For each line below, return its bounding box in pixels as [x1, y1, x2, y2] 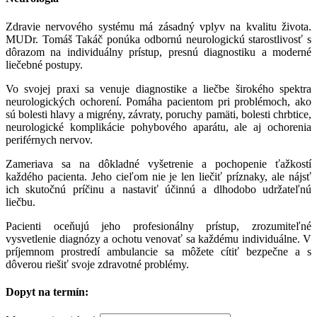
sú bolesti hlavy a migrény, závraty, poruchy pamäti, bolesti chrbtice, [6, 108, 311, 120]
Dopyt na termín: [6, 285, 88, 298]
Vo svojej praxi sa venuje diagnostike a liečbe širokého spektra [6, 82, 311, 95]
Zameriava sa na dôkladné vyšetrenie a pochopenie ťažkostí [6, 157, 311, 170]
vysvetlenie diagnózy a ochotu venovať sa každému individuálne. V [6, 232, 311, 245]
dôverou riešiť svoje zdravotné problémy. [6, 258, 189, 270]
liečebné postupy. [6, 58, 83, 71]
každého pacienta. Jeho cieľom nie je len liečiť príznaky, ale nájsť [6, 170, 311, 183]
